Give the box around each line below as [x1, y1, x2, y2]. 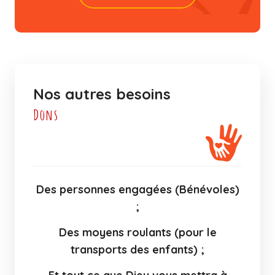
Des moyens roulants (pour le [58, 225, 217, 240]
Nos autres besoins [33, 85, 171, 104]
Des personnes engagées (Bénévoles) [36, 182, 239, 197]
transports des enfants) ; [71, 242, 204, 257]
